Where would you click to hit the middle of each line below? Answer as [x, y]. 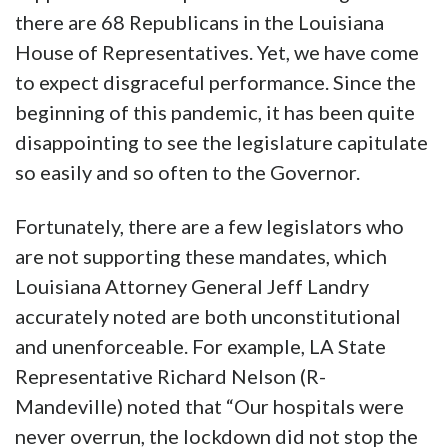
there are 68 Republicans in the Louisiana [199, 22]
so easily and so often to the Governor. [187, 172]
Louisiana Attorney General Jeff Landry [192, 286]
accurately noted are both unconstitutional [208, 316]
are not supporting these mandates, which [201, 256]
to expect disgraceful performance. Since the [215, 82]
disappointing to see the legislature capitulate [221, 142]
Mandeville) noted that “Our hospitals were [209, 406]
